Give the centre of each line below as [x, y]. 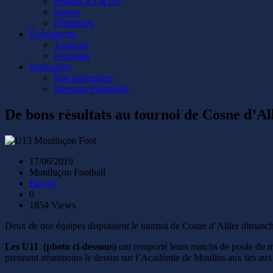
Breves [43, 183]
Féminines [73, 23]
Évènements [53, 34]
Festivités [72, 56]
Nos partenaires [83, 78]
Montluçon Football [67, 172]
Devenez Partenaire [91, 89]
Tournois [71, 45]
